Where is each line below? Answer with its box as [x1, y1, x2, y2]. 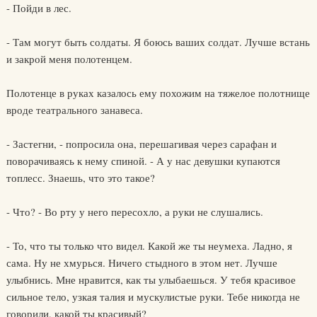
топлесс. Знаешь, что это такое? [6, 171, 155, 185]
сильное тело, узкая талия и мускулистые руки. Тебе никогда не [6, 289, 300, 304]
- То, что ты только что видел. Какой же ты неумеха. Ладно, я [6, 238, 292, 253]
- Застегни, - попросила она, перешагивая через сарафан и [6, 137, 277, 151]
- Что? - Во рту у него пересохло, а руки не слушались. [6, 204, 263, 219]
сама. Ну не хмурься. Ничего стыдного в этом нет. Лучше [6, 255, 277, 270]
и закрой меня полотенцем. [6, 52, 132, 66]
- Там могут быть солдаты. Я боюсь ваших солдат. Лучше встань [6, 35, 310, 49]
